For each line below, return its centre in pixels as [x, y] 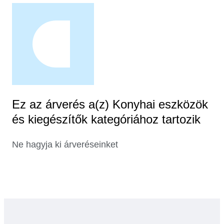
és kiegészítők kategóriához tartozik [106, 119]
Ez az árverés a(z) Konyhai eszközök [110, 104]
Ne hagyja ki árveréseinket [65, 145]
